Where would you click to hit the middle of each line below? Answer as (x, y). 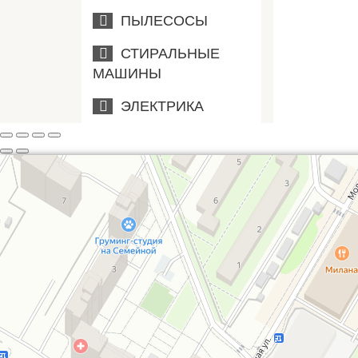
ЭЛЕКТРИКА (158, 106)
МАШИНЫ (127, 74)
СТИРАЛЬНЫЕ (166, 54)
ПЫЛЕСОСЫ (160, 21)
